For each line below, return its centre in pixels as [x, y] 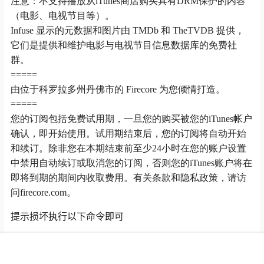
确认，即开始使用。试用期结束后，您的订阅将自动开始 [128, 134]
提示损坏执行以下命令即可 [67, 217]
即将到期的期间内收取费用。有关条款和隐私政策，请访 [128, 178]
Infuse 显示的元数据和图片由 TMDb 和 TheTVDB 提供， [128, 31]
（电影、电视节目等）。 [62, 16]
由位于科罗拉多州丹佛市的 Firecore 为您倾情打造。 [118, 90]
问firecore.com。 [43, 193]
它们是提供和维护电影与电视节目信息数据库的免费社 [124, 45]
